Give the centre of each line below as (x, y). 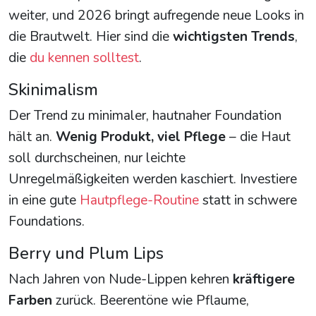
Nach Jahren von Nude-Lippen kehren (121, 279)
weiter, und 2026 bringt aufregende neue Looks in (156, 15)
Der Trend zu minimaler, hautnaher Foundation (145, 115)
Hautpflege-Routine (139, 200)
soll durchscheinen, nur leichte (97, 158)
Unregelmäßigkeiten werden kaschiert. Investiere (153, 179)
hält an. (32, 136)
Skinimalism (53, 89)
